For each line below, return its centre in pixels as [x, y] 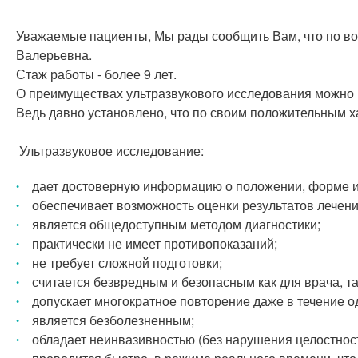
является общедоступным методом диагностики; [176, 224]
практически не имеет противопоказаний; [155, 243]
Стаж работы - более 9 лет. [96, 74]
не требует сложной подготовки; [127, 263]
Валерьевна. [54, 55]
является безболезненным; [113, 320]
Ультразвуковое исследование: [110, 151]
